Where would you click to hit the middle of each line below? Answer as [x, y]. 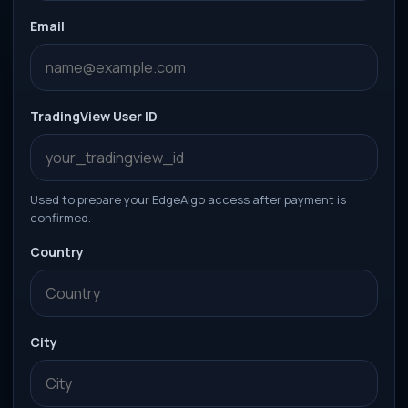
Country [57, 252]
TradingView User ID [94, 116]
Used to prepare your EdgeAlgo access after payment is [188, 199]
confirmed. [61, 218]
